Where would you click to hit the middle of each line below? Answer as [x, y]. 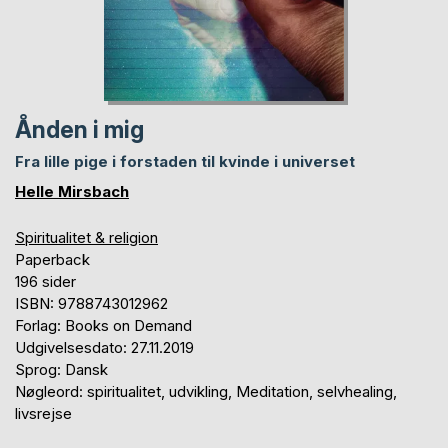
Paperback [52, 259]
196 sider [45, 281]
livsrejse [43, 413]
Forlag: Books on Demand [103, 325]
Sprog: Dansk [61, 369]
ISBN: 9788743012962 [91, 303]
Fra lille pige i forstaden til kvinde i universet [185, 161]
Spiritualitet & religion [86, 237]
